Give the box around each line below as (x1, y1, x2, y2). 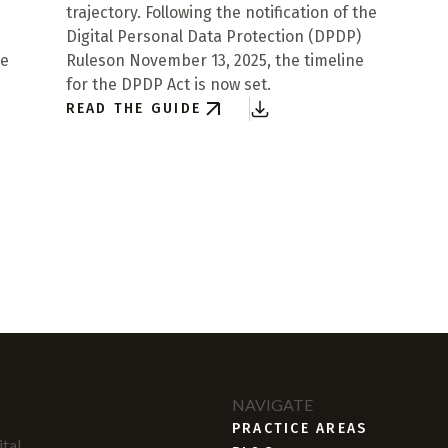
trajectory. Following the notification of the (65, 3, 377, 22)
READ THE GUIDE (65, 100, 201, 117)
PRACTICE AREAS (232, 420, 368, 437)
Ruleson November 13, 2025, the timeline (65, 51, 364, 70)
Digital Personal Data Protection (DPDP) (65, 27, 361, 46)
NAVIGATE (232, 395, 313, 414)
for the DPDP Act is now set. (65, 75, 271, 94)
